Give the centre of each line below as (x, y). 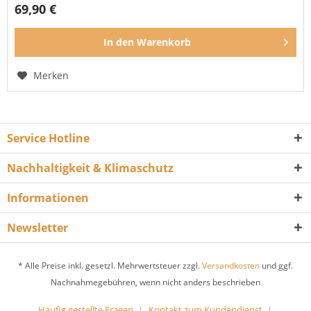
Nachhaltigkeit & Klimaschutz (90, 168)
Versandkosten (231, 266)
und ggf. (276, 266)
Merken (51, 76)
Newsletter (37, 227)
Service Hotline (48, 138)
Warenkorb (164, 42)
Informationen (48, 197)
